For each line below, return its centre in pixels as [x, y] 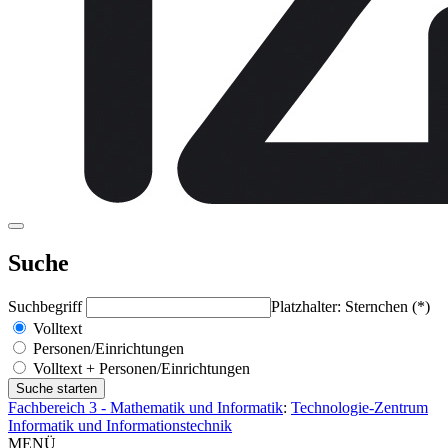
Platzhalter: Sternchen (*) [350, 306]
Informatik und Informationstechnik [120, 425]
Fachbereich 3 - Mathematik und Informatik [145, 407]
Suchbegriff [47, 306]
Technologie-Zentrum [359, 407]
